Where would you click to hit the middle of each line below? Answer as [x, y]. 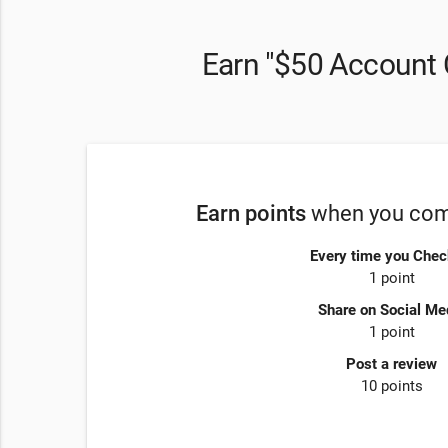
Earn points [250, 213]
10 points [391, 386]
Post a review [391, 364]
